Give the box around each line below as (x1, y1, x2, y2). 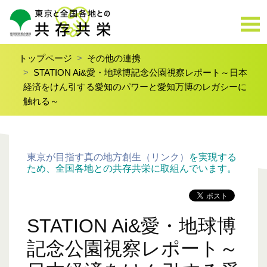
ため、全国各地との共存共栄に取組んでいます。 (27, 163, 237, 173)
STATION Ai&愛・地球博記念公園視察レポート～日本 (33, 67, 247, 77)
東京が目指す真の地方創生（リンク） (27, 152, 189, 162)
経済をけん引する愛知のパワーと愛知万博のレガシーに (23, 82, 247, 92)
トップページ (18, 53, 72, 63)
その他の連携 (87, 53, 141, 63)
